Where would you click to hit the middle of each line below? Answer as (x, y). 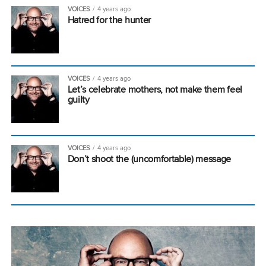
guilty (78, 99)
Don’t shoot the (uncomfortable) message (149, 159)
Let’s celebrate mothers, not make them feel (155, 89)
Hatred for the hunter (109, 20)
